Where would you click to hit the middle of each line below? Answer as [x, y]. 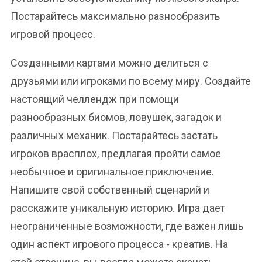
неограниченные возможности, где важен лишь [127, 226]
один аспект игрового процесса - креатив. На [119, 244]
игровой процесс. [53, 34]
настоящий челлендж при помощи [95, 99]
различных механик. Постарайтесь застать [114, 135]
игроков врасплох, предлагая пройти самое [116, 154]
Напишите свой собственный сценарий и [110, 190]
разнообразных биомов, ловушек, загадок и [116, 117]
